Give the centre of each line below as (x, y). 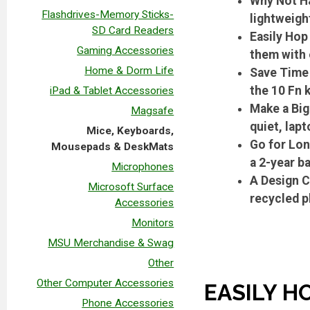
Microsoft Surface (131, 186)
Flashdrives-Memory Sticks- (108, 14)
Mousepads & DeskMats (113, 146)
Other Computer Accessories (106, 283)
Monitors (153, 222)
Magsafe (153, 110)
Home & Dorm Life (129, 70)
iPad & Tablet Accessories (112, 90)
